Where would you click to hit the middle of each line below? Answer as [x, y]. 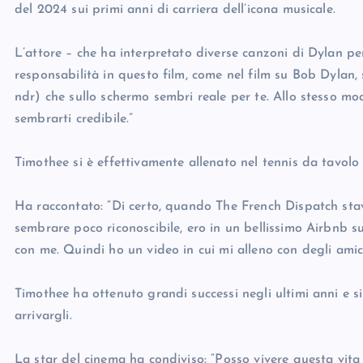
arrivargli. [43, 316]
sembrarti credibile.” [74, 120]
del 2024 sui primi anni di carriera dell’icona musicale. [175, 10]
